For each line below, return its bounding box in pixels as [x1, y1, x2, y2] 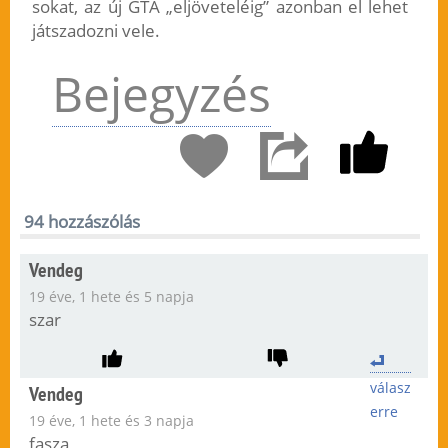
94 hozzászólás [24, 210, 141, 234]
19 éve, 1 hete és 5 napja [28, 287, 194, 307]
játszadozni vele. [31, 19, 160, 43]
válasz [370, 378, 412, 398]
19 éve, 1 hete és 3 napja [28, 411, 194, 431]
